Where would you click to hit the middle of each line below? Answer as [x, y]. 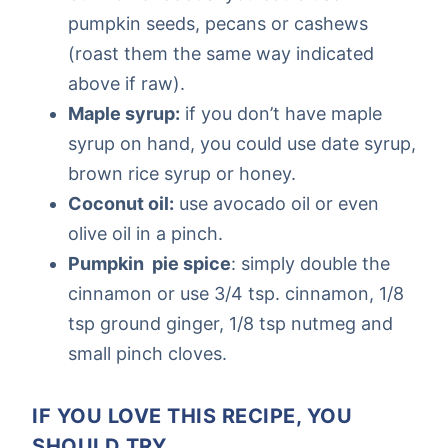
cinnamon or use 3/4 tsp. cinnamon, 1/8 [236, 293]
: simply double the [310, 263]
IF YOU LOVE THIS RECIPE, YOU [192, 415]
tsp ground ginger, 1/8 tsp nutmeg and [230, 323]
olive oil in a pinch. [148, 233]
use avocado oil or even [276, 203]
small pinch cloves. [147, 353]
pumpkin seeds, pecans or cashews [218, 23]
